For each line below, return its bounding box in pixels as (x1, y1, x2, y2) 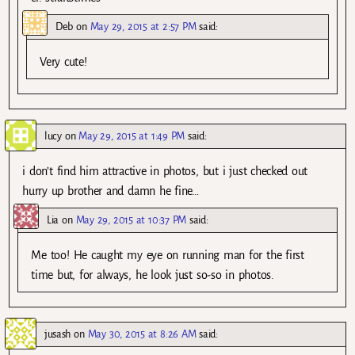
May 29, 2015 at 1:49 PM (78, 129, 185, 142)
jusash (44, 328, 71, 341)
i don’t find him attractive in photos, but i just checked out (22, 164, 308, 177)
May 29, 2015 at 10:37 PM (75, 213, 186, 226)
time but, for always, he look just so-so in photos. (31, 268, 274, 281)
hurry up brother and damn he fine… (22, 184, 199, 197)
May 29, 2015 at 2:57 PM (90, 20, 197, 32)
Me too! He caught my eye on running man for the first (31, 248, 304, 261)
